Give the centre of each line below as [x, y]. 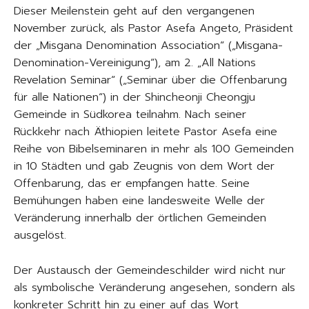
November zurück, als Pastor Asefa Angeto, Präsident [153, 28]
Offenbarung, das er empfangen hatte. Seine [132, 183]
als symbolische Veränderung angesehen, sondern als [154, 287]
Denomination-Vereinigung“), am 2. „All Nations [135, 62]
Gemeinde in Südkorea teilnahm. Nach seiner [130, 114]
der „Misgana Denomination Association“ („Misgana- [148, 45]
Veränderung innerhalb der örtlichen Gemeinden [140, 218]
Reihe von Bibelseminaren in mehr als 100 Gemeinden [154, 149]
